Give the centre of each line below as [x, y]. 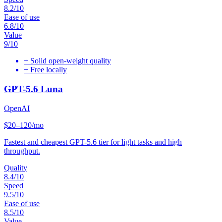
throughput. [22, 151]
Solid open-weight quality [71, 61]
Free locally [49, 70]
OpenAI [17, 108]
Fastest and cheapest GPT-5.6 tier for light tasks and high [93, 142]
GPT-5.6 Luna [33, 89]
